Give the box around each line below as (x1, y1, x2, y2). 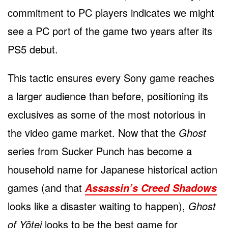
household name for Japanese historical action (8, 161, 217, 177)
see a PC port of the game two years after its (8, 23, 212, 38)
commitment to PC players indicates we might (8, 5, 214, 20)
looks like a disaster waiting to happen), (8, 198, 188, 213)
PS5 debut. (8, 41, 58, 56)
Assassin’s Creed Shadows (85, 180, 217, 195)
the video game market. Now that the (8, 125, 179, 140)
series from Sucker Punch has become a (8, 143, 192, 158)
